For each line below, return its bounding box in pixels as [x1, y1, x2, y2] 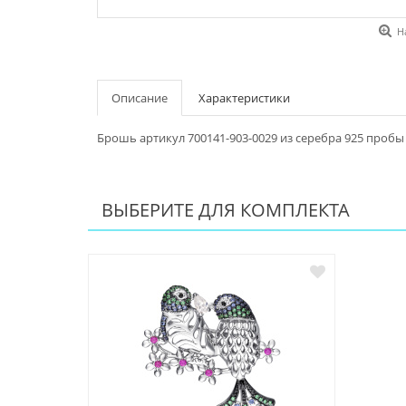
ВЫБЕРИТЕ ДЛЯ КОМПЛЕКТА [101, 198, 350, 223]
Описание [111, 90, 168, 107]
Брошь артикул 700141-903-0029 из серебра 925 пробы [97, 130, 404, 147]
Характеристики [198, 90, 290, 107]
